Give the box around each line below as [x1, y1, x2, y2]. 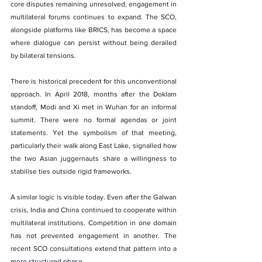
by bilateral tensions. [11, 51, 76, 60]
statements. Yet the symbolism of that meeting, [11, 128, 177, 137]
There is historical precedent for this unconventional [11, 77, 177, 85]
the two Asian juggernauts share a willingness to [11, 154, 177, 163]
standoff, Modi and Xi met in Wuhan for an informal [11, 102, 177, 111]
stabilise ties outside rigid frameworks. [11, 167, 132, 175]
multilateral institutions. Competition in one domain [11, 218, 177, 227]
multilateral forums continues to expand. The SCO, [11, 12, 177, 21]
